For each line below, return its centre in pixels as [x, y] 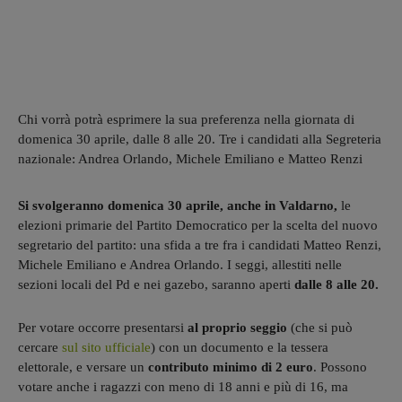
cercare [38, 347]
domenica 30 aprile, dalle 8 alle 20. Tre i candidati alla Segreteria [200, 139]
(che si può [320, 327]
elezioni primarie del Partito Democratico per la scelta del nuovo [198, 225]
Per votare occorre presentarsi [103, 327]
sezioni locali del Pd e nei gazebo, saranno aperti [156, 284]
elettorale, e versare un [83, 367]
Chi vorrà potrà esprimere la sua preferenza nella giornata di [186, 119]
